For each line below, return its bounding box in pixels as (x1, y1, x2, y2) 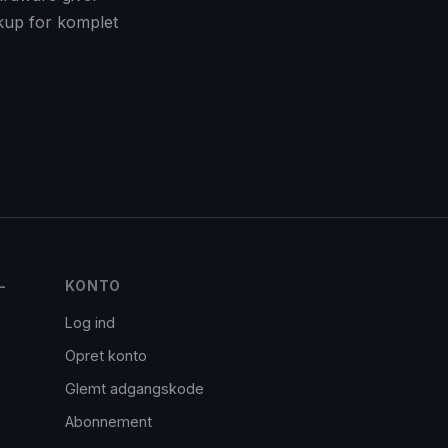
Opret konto (65, 347, 148, 364)
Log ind (65, 314, 116, 331)
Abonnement (65, 413, 153, 430)
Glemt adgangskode (65, 380, 205, 397)
